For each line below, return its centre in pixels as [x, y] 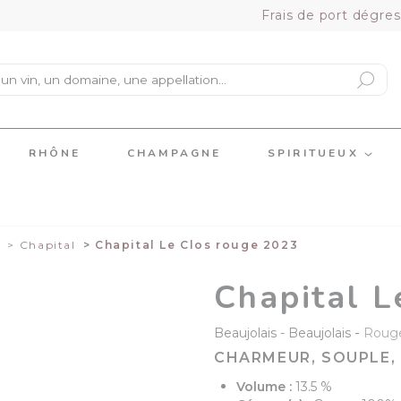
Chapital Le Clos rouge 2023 [197, 245]
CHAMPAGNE [174, 153]
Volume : [266, 387]
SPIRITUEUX [316, 153]
